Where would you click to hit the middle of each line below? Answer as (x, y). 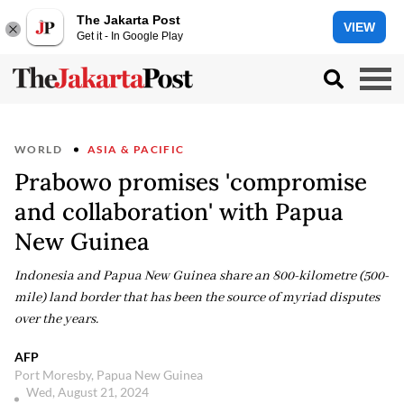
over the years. (56, 319)
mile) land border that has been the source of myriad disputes (197, 298)
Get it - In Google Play (130, 36)
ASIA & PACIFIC (136, 149)
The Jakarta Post (129, 19)
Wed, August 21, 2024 (89, 392)
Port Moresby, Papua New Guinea (109, 375)
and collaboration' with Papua (179, 211)
